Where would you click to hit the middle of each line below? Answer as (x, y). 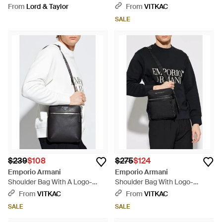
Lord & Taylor (47, 6)
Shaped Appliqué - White (47, 192)
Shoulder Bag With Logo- (154, 182)
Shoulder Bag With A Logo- (50, 182)
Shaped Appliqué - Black (153, 192)
